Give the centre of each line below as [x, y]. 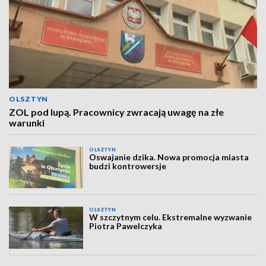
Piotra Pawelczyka [126, 226]
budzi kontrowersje [128, 166]
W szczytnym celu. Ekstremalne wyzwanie [171, 217]
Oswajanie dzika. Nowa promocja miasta [169, 157]
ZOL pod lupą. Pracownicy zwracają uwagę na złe [116, 112]
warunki [27, 123]
